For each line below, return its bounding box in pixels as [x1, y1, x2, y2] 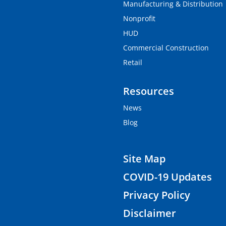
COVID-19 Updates [123, 169, 212, 184]
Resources [123, 84, 174, 98]
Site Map [123, 151, 165, 165]
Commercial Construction [123, 43, 209, 52]
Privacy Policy [123, 188, 190, 202]
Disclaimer [123, 206, 176, 220]
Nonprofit [123, 14, 155, 23]
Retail [123, 58, 142, 67]
